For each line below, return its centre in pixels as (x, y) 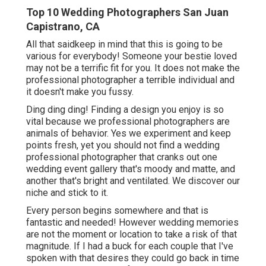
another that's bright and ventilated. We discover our (133, 181)
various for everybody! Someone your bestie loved (132, 56)
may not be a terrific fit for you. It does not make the (133, 68)
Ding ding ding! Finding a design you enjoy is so (125, 110)
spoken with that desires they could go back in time (133, 258)
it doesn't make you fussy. (80, 92)
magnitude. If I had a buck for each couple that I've (130, 246)
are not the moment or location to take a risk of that (132, 235)
